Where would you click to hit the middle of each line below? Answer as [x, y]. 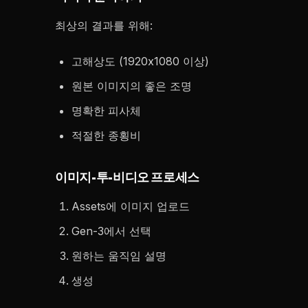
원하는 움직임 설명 [119, 256]
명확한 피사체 [106, 111]
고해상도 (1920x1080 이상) [140, 61]
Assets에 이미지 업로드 [131, 206]
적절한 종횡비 [106, 135]
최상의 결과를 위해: [104, 25]
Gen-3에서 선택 [111, 231]
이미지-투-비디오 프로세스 [128, 178]
